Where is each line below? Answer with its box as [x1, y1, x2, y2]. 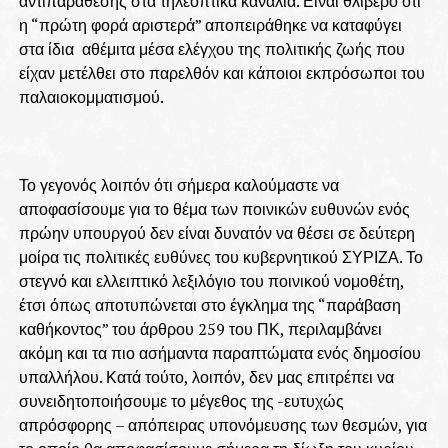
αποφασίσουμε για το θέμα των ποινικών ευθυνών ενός [18, 198, 410, 220]
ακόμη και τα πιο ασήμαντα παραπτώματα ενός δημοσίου [18, 342, 421, 364]
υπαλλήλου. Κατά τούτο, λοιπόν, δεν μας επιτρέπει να [18, 366, 394, 388]
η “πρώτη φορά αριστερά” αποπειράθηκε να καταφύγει [18, 14, 402, 36]
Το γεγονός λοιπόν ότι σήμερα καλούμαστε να [18, 174, 339, 196]
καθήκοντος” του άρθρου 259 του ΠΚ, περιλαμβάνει [18, 318, 382, 340]
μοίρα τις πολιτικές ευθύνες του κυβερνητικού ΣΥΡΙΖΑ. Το [18, 246, 423, 268]
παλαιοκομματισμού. [18, 86, 164, 108]
